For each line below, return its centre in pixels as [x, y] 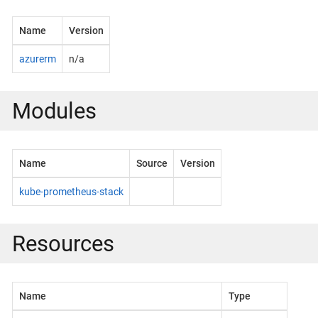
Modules [54, 111]
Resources [63, 243]
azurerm [37, 59]
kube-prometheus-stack [71, 191]
